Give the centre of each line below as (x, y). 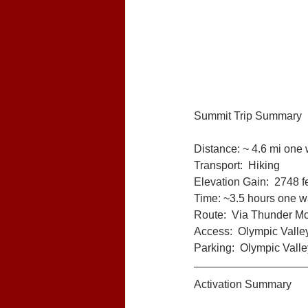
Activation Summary (243, 284)
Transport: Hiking (237, 165)
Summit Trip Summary (248, 116)
